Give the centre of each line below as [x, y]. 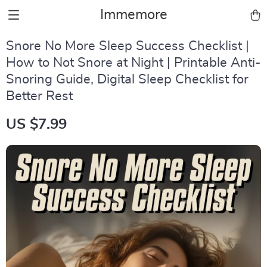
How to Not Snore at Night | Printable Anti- [133, 63]
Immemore [133, 15]
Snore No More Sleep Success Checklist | [128, 46]
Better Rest [39, 96]
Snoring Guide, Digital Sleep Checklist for [127, 79]
